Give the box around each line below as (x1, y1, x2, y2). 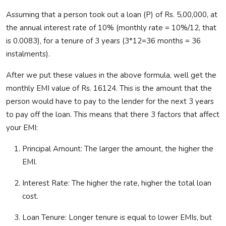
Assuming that (6, 10, 55, 20)
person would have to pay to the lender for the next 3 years (6, 96, 214, 107)
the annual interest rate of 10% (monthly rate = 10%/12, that (6, 23, 216, 33)
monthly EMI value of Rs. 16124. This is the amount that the (6, 83, 212, 94)
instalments (6, 49, 46, 60)
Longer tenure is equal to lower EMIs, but (69, 212, 212, 223)
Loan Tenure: (22, 212, 69, 223)
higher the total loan (141, 178, 211, 189)
